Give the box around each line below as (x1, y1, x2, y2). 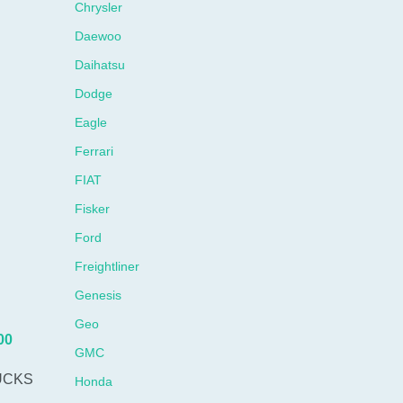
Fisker (75, 201, 111, 216)
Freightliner (75, 259, 140, 273)
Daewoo (75, 29, 122, 43)
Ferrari (75, 144, 114, 158)
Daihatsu (75, 58, 126, 72)
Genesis (75, 288, 122, 302)
